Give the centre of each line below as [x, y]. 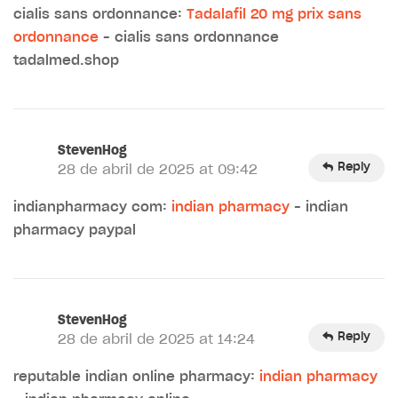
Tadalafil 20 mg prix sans [274, 14]
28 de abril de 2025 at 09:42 [158, 170]
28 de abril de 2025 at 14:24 [156, 339]
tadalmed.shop [66, 60]
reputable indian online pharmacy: [136, 377]
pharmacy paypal [75, 230]
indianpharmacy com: [92, 207]
